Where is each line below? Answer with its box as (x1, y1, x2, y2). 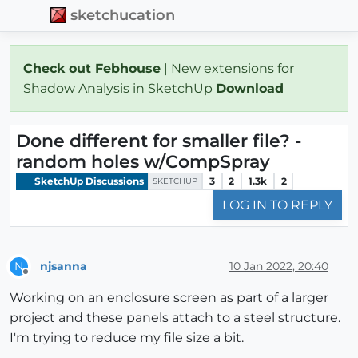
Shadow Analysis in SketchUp (23, 80, 216, 96)
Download (216, 80, 288, 96)
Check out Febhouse (23, 60, 161, 76)
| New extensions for (161, 60, 294, 76)
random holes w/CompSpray (16, 150, 270, 173)
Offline (25, 272, 56, 285)
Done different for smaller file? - (16, 129, 301, 152)
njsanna (40, 258, 87, 273)
